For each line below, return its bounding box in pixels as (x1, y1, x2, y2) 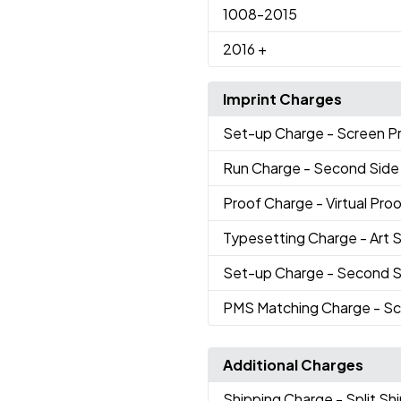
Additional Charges (222, 355, 363, 375)
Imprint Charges (222, 90, 342, 109)
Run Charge (222, 158, 303, 178)
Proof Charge (222, 193, 316, 213)
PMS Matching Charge (222, 298, 373, 318)
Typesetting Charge (222, 228, 360, 248)
